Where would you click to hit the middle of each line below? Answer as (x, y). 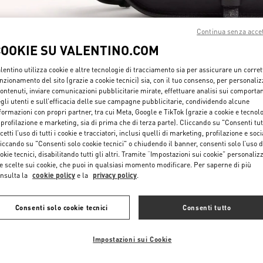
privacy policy (115, 175)
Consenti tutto (207, 208)
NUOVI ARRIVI (131, 156)
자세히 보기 (230, 90)
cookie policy (54, 175)
